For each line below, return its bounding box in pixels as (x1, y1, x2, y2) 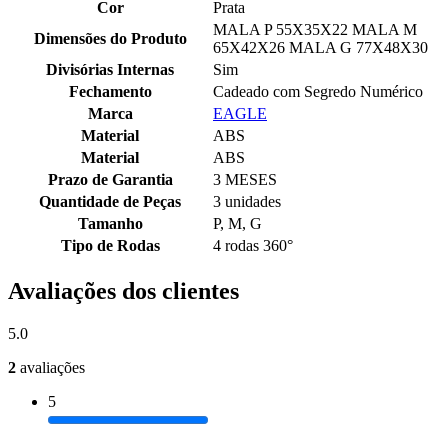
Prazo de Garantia (47, 170, 173, 188)
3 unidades (213, 192, 281, 210)
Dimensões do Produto (33, 29, 187, 47)
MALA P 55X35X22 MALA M (213, 20, 417, 38)
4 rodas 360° (213, 236, 293, 254)
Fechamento (68, 82, 152, 100)
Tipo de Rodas (60, 236, 160, 254)
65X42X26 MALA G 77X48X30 (213, 38, 428, 56)
